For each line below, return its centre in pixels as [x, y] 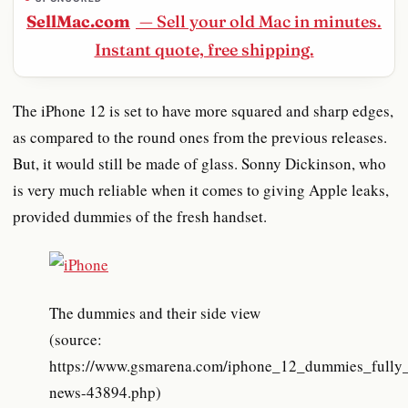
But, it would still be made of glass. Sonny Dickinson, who [199, 163]
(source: [76, 339]
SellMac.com [78, 21]
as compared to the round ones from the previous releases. [200, 137]
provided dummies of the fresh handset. [143, 216]
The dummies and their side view [159, 312]
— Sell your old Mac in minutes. [259, 21]
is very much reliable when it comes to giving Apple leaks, [201, 189]
